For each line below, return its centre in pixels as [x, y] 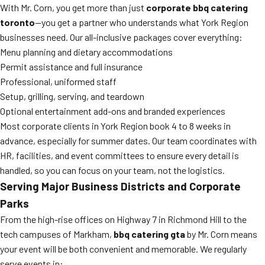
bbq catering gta [149, 234]
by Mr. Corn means [221, 234]
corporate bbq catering [197, 7]
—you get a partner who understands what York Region [142, 22]
